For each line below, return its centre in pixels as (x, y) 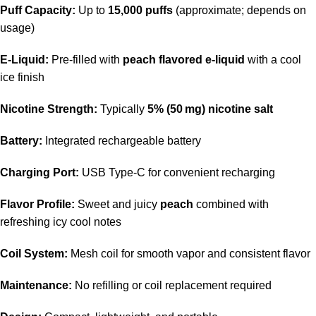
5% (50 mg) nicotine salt (210, 109)
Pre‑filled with (86, 59)
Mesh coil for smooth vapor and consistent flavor (189, 253)
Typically (122, 109)
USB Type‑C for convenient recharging (177, 172)
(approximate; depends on (239, 10)
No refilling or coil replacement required (172, 285)
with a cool (273, 59)
